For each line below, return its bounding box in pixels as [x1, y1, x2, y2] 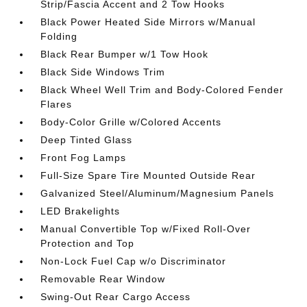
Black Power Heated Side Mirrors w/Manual [40, 16, 256, 27]
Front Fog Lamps [40, 152, 127, 163]
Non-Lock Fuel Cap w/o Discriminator [40, 256, 227, 267]
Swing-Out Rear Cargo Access [40, 291, 191, 302]
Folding [40, 31, 78, 42]
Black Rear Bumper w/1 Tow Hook [40, 49, 209, 60]
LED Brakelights [40, 206, 121, 217]
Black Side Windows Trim [40, 66, 166, 77]
